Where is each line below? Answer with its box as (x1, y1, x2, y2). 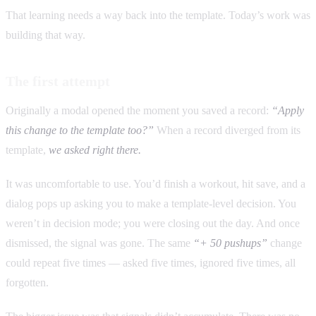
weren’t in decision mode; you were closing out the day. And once (6, 217, 300, 230)
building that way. (6, 29, 85, 42)
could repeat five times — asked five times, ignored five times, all (6, 257, 296, 269)
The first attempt (6, 73, 110, 90)
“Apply (272, 104, 304, 117)
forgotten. (6, 276, 49, 289)
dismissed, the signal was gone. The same (6, 237, 193, 250)
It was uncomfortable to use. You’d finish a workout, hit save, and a (6, 178, 305, 190)
